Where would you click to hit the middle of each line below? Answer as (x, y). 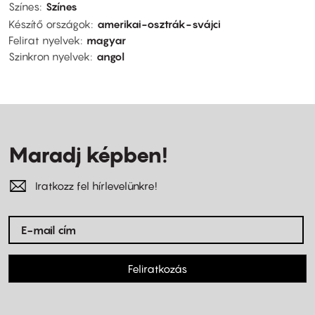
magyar (106, 40)
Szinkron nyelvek (49, 57)
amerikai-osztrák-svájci (159, 24)
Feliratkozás (157, 269)
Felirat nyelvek (44, 40)
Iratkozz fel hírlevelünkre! (96, 186)
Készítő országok (50, 24)
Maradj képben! (88, 155)
